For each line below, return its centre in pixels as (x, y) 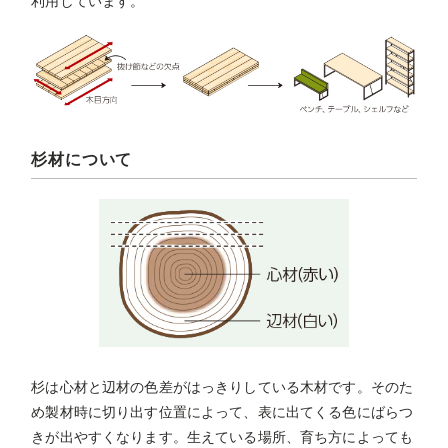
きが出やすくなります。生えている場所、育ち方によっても (222, 436)
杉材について (82, 160)
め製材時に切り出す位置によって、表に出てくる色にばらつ (222, 411)
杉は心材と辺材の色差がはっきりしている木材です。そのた (222, 386)
